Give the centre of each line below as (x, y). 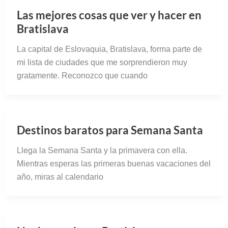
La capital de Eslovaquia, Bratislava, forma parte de (109, 49)
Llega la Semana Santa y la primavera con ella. (102, 151)
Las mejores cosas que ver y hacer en (109, 15)
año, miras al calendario (60, 177)
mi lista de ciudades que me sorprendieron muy (102, 63)
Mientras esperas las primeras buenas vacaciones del (113, 164)
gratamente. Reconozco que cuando (82, 76)
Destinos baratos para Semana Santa (110, 130)
